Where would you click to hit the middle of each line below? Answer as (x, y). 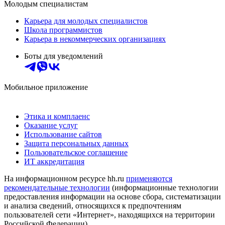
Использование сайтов (63, 135)
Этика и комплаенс (57, 117)
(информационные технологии (164, 188)
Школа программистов (63, 30)
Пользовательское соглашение (76, 153)
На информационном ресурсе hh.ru (65, 179)
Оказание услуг (51, 126)
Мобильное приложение (46, 87)
